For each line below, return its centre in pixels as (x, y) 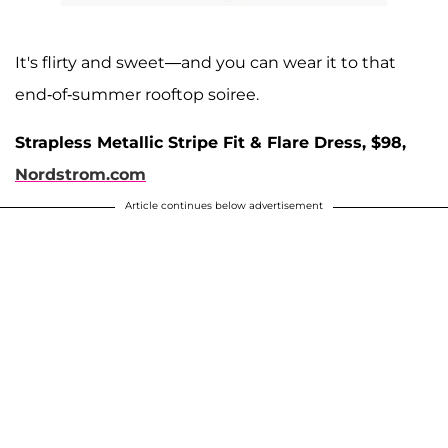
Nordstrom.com (80, 175)
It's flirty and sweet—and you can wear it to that (205, 63)
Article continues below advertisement (224, 206)
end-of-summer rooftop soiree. (139, 95)
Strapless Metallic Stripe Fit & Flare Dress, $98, (210, 143)
